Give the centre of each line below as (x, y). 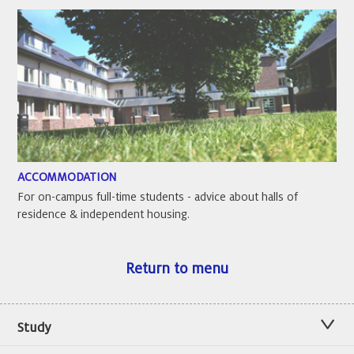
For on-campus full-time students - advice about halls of (158, 197)
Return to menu (177, 269)
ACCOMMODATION (68, 177)
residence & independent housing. (104, 215)
